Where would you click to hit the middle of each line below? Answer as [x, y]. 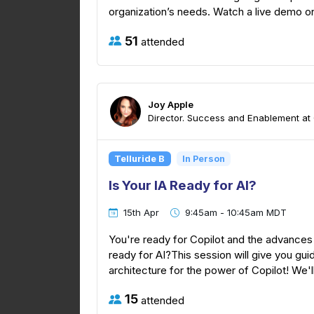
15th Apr [141, 213]
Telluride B [140, 158]
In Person [203, 158]
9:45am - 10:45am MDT [236, 213]
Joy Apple [171, 105]
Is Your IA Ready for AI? [183, 186]
